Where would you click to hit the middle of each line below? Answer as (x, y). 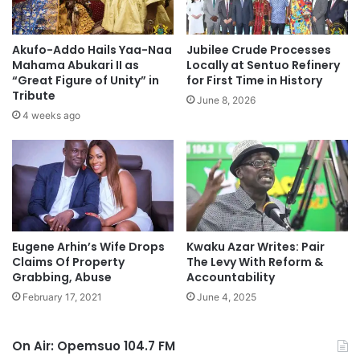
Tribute (34, 96)
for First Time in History (254, 81)
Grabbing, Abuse (62, 277)
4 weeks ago (51, 116)
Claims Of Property (68, 262)
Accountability (231, 277)
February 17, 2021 (62, 297)
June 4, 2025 (227, 297)
